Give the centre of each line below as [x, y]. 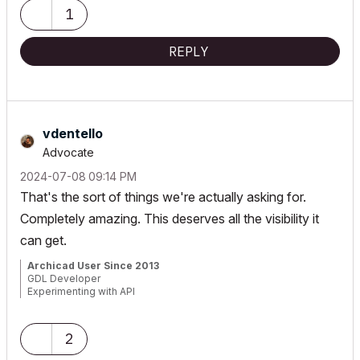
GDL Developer [64, 278]
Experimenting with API [81, 291]
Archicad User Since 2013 [93, 265]
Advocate [68, 152]
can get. [43, 240]
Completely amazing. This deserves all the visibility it [170, 218]
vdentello [73, 133]
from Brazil [53, 304]
